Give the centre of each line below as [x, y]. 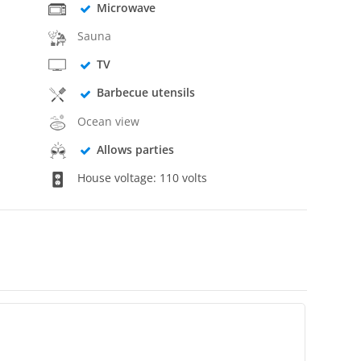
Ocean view [109, 121]
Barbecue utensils [145, 93]
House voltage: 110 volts [141, 178]
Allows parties [135, 149]
